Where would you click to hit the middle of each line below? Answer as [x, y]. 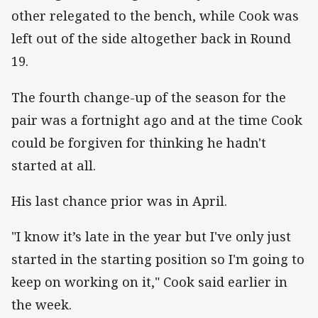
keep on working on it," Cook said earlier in [149, 281]
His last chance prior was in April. [119, 201]
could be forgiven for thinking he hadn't [139, 142]
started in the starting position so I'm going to [158, 259]
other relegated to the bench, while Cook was [155, 16]
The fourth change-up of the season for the [149, 97]
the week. [43, 304]
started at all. [54, 165]
